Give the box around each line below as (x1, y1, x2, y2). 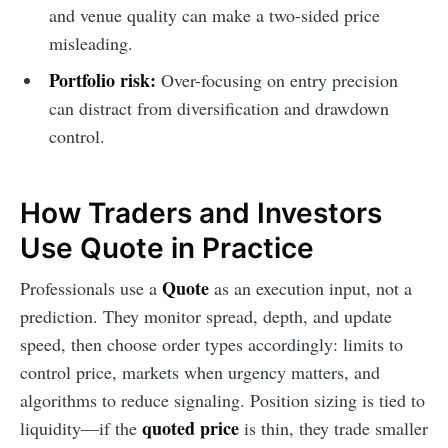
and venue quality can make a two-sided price (48, 3, 380, 27)
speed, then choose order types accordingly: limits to (20, 332, 403, 357)
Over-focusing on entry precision (155, 68, 398, 92)
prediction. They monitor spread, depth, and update (20, 304, 392, 329)
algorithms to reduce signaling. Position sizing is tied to (20, 388, 425, 413)
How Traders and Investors (20, 196, 382, 231)
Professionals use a (20, 276, 162, 301)
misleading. (48, 31, 133, 55)
